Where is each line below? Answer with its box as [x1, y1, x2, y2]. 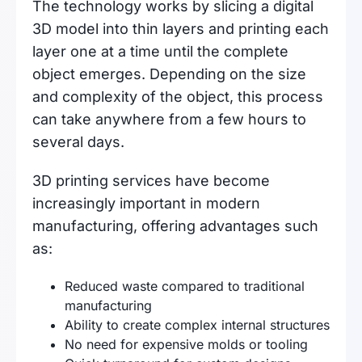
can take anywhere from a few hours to [32, 111, 306, 128]
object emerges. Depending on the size [32, 65, 306, 82]
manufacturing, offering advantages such [32, 217, 318, 234]
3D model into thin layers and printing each [32, 20, 329, 37]
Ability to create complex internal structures [65, 317, 330, 333]
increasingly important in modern [32, 195, 260, 212]
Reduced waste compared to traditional [65, 278, 305, 294]
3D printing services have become [32, 172, 270, 189]
